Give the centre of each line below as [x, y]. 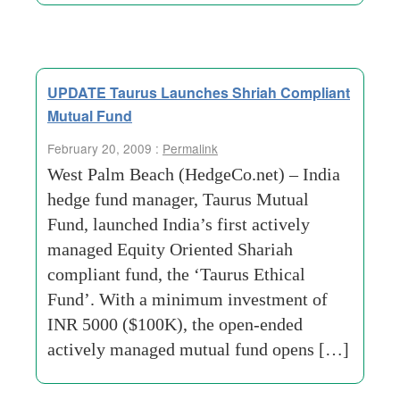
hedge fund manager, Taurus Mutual [178, 199]
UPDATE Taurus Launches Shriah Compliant [199, 92]
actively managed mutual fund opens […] [198, 349]
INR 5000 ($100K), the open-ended [175, 324]
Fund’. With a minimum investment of [187, 299]
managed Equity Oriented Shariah [170, 249]
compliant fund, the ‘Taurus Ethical [176, 274]
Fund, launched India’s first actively [179, 224]
